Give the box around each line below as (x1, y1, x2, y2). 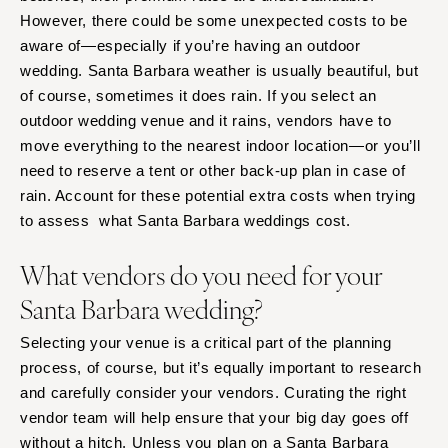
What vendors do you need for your (20, 256, 382, 293)
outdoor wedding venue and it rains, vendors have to (20, 112, 392, 130)
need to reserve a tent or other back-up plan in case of (20, 162, 406, 180)
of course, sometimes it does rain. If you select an (20, 87, 377, 105)
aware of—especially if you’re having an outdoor (20, 37, 361, 55)
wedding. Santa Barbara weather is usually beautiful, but (20, 62, 419, 80)
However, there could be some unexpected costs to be (20, 12, 408, 30)
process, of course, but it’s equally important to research (20, 359, 422, 377)
